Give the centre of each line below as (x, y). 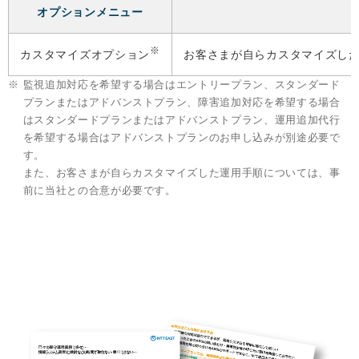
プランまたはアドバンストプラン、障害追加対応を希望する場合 (182, 102)
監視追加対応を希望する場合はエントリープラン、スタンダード (182, 84)
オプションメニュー (90, 12)
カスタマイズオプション (85, 54)
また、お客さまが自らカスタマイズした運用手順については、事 (182, 172)
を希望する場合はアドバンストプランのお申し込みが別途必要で (182, 137)
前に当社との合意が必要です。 (99, 190)
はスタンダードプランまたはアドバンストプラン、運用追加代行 (182, 119)
